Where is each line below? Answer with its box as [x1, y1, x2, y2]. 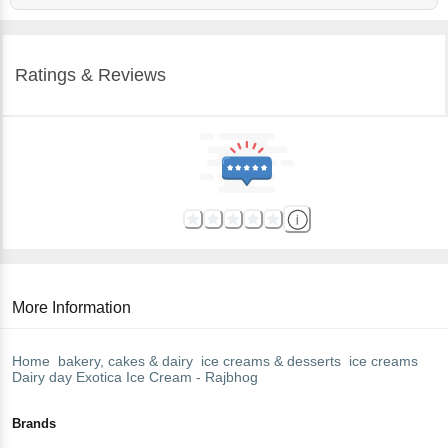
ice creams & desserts [201, 352, 341, 369]
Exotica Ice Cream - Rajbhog [76, 368, 258, 385]
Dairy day [12, 368, 72, 385]
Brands [12, 415, 56, 431]
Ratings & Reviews [15, 64, 166, 85]
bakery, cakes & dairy [58, 352, 193, 369]
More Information [12, 298, 131, 316]
